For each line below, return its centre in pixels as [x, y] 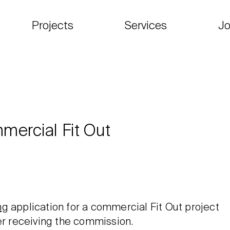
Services [146, 26]
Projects [53, 26]
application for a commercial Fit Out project [113, 208]
